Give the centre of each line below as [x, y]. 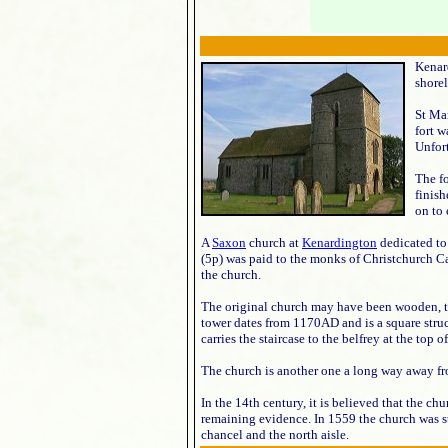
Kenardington [339, 242]
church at [274, 242]
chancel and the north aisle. [275, 434]
